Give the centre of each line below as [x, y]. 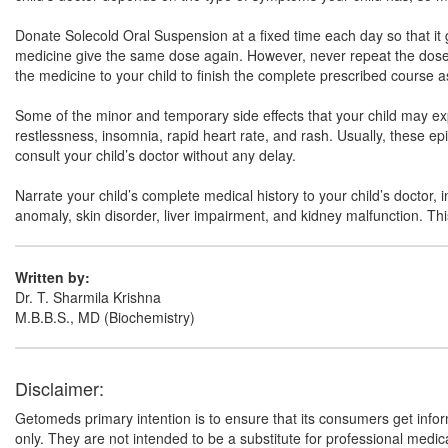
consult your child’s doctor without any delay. [155, 155]
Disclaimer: [59, 388]
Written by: [52, 277]
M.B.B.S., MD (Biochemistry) [105, 317]
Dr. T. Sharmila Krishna [88, 297]
